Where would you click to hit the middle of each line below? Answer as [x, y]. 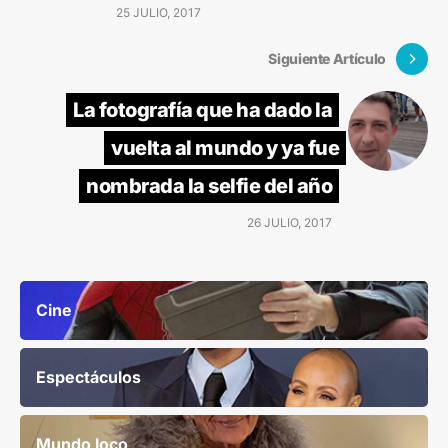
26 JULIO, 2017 [289, 222]
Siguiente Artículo [327, 59]
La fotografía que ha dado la [202, 109]
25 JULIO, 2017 [158, 12]
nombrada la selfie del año [209, 185]
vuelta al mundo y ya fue [225, 147]
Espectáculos [88, 376]
